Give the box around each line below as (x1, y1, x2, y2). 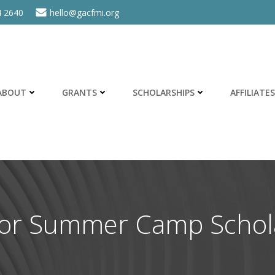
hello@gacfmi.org (50, 6, 119, 18)
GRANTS (62, 86, 97, 98)
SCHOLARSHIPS (133, 86, 195, 98)
